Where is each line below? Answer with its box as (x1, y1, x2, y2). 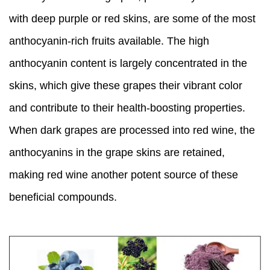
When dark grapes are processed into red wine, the (9, 124, 255, 136)
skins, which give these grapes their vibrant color (9, 79, 242, 92)
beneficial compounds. (9, 190, 117, 203)
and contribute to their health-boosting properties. (9, 101, 245, 114)
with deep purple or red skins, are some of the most (9, 12, 256, 25)
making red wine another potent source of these (9, 168, 238, 181)
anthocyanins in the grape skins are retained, (9, 146, 225, 159)
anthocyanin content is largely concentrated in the (9, 57, 247, 69)
